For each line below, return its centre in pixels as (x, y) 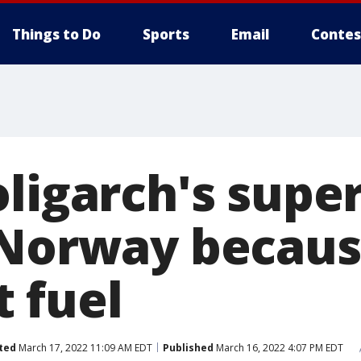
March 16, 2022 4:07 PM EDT (278, 347)
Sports (166, 34)
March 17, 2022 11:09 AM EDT (84, 347)
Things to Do (56, 34)
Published (188, 347)
